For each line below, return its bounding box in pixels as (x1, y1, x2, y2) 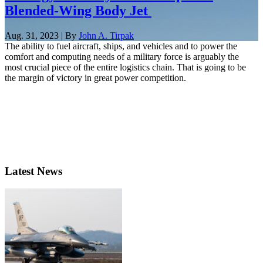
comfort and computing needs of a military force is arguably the (5, 51, 239, 62)
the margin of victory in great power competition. (5, 72, 186, 83)
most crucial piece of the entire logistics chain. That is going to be (5, 62, 246, 72)
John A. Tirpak (79, 30, 134, 41)
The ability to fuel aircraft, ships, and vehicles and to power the (5, 41, 237, 51)
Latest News (5, 164, 62, 177)
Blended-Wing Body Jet (5, 2, 151, 18)
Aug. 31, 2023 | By (5, 30, 79, 41)
